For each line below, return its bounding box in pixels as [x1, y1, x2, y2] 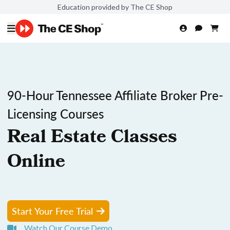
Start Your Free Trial [12, 204, 93, 217]
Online [7, 148, 65, 179]
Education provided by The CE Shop [57, 2, 172, 11]
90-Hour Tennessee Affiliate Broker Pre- [7, 86, 223, 104]
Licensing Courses [7, 105, 104, 122]
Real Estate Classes [7, 123, 177, 154]
